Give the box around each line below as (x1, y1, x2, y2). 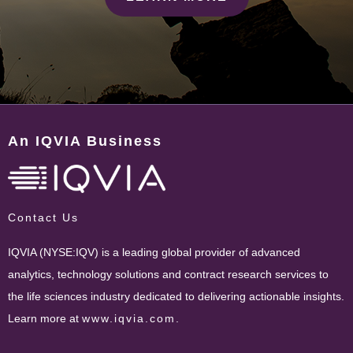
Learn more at (8, 311, 82, 325)
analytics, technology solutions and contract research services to (8, 267, 329, 281)
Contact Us (8, 210, 79, 224)
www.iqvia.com (82, 311, 176, 325)
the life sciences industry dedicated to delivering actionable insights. (8, 289, 344, 303)
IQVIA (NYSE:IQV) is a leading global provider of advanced (8, 245, 300, 258)
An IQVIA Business (8, 132, 162, 149)
